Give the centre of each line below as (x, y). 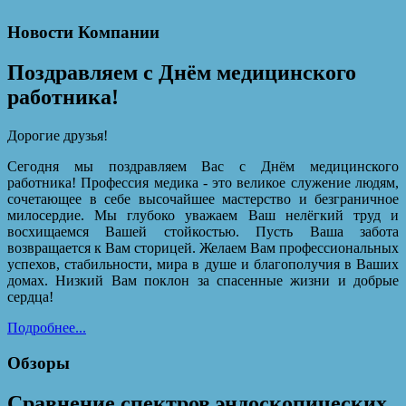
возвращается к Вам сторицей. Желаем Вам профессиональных (203, 247)
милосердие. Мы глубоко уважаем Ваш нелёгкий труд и (203, 215)
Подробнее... (47, 327)
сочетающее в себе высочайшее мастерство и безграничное (203, 198)
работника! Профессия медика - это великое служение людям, (203, 182)
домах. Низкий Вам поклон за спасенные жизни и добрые (203, 280)
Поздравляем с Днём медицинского (182, 72)
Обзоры (39, 362)
